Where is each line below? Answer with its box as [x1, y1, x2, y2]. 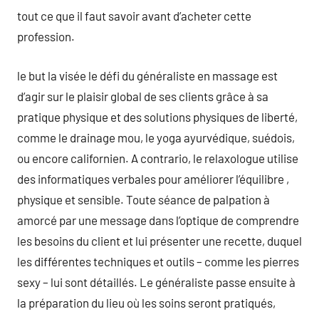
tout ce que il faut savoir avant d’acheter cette [17, 9, 251, 23]
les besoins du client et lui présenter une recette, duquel [17, 233, 302, 248]
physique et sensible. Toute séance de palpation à [17, 192, 270, 206]
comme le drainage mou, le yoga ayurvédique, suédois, [17, 130, 295, 145]
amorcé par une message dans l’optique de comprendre [17, 212, 299, 227]
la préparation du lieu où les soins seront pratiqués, [17, 295, 276, 310]
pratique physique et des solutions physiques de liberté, [17, 109, 298, 124]
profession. [17, 29, 75, 43]
